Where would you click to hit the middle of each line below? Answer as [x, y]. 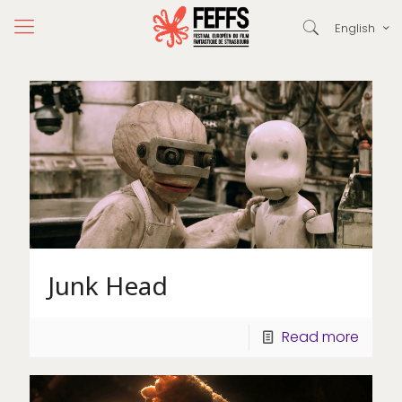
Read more [320, 336]
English [355, 28]
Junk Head [108, 285]
